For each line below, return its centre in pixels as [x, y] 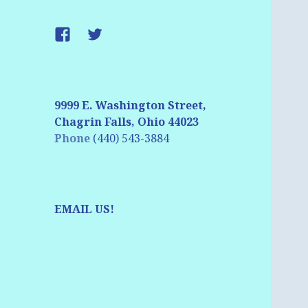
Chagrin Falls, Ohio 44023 [127, 122]
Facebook [84, 36]
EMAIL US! [85, 209]
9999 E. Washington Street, [131, 106]
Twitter [109, 36]
